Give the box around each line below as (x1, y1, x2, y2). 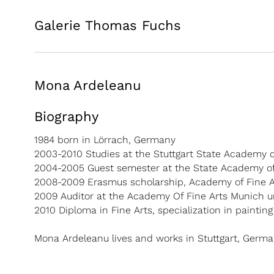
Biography (34, 109, 98, 124)
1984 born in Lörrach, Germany (34, 134, 176, 146)
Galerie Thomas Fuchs (34, 18, 181, 33)
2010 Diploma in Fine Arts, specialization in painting (34, 204, 273, 216)
